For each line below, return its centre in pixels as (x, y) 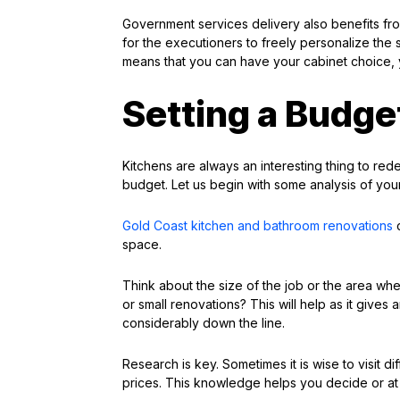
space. (142, 244)
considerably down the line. (204, 323)
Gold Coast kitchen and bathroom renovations (258, 225)
